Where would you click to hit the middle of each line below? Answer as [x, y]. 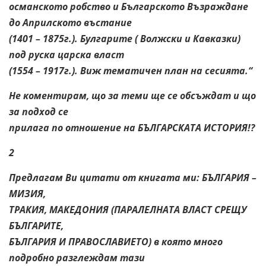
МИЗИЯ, [27, 193]
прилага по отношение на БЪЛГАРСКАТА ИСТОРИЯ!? [132, 127]
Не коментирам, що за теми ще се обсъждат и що [132, 95]
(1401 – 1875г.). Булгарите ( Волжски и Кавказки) [125, 38]
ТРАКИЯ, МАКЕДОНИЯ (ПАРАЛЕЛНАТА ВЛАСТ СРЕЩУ [128, 209]
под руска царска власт [66, 54]
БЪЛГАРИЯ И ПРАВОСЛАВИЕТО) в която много [116, 241]
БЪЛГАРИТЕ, [36, 225]
